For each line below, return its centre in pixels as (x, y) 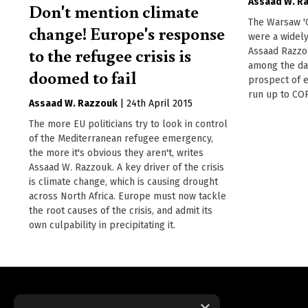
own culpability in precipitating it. (102, 225)
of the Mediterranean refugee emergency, (121, 138)
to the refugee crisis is (110, 55)
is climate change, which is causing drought (123, 181)
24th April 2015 (159, 103)
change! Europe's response (127, 33)
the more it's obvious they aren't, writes (116, 153)
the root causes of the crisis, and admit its (121, 210)
